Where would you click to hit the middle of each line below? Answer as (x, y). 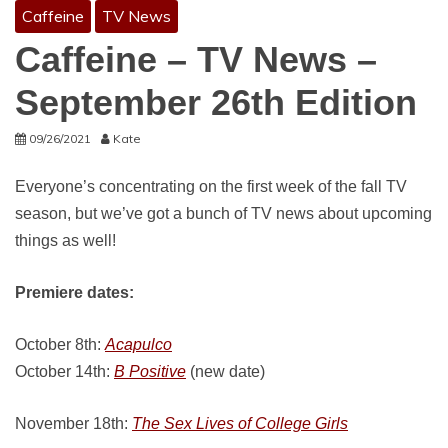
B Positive (150, 371)
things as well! (65, 240)
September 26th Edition (216, 102)
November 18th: (73, 423)
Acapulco (138, 344)
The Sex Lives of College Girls (240, 423)
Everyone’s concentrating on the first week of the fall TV (211, 186)
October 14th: (64, 371)
